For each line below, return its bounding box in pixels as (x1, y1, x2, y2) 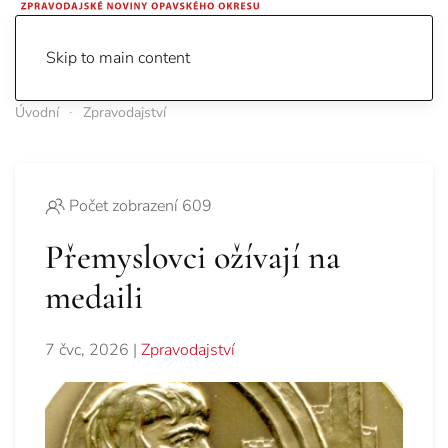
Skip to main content (46, 47, 190, 69)
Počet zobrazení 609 (69, 195, 212, 218)
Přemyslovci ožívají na (45, 237, 340, 279)
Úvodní (15, 103, 59, 122)
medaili (45, 277, 143, 319)
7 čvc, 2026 (45, 339, 129, 362)
